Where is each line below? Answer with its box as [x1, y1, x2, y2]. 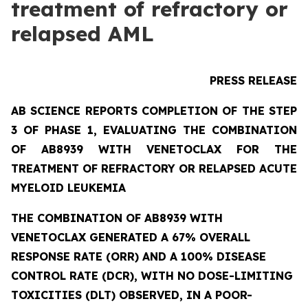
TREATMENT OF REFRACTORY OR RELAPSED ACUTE [11, 162, 297, 175]
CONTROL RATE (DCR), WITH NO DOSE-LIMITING [11, 269, 293, 283]
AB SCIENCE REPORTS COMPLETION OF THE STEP [11, 104, 297, 118]
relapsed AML [11, 21, 154, 47]
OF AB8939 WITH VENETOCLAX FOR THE [11, 142, 297, 156]
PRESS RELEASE [210, 74, 297, 87]
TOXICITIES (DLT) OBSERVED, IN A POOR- [11, 288, 252, 302]
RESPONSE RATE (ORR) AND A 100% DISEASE [11, 250, 266, 263]
